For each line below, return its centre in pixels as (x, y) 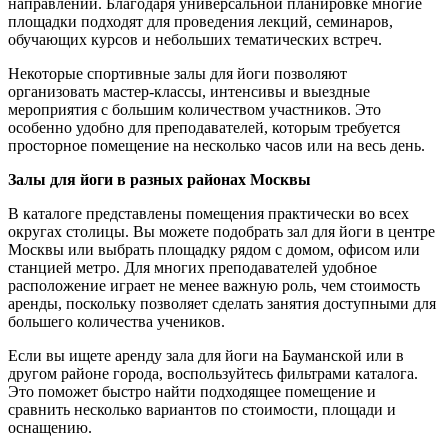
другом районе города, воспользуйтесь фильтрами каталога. (213, 374)
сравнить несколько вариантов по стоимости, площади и (202, 410)
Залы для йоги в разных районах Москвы (159, 180)
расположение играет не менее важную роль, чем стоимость (214, 286)
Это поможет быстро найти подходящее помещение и (192, 392)
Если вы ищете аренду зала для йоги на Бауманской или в (206, 356)
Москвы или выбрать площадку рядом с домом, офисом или (214, 250)
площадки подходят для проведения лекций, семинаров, (200, 22)
